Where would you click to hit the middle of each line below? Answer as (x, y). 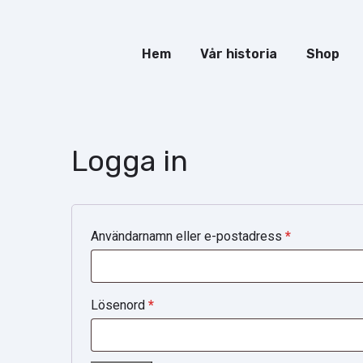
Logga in (130, 160)
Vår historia (238, 54)
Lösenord (120, 305)
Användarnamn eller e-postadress (188, 236)
